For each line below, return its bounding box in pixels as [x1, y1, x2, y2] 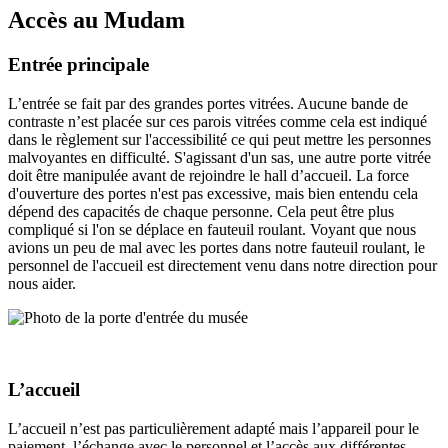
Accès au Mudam [8, 7, 185, 34]
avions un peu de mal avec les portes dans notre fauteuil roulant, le [8, 238, 425, 256]
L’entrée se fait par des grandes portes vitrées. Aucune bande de [8, 94, 408, 112]
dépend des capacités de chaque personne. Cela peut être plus [8, 202, 394, 220]
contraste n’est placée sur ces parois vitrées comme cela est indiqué [8, 112, 427, 130]
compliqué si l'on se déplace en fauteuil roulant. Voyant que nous [8, 220, 416, 238]
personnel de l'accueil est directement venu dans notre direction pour [8, 256, 437, 274]
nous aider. [8, 274, 76, 292]
